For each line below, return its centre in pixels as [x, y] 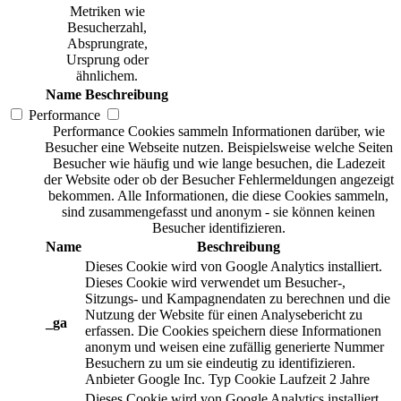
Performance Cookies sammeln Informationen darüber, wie [218, 132]
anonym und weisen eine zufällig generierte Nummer [235, 347]
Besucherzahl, [107, 28]
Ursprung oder [107, 60]
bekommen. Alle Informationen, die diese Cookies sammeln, [218, 196]
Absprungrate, [107, 44]
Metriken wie [107, 12]
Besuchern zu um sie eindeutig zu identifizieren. [220, 363]
